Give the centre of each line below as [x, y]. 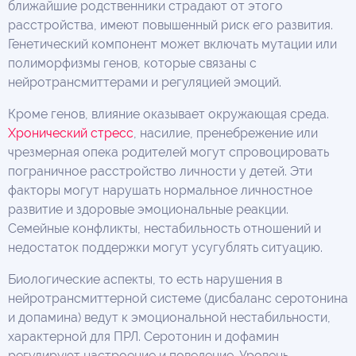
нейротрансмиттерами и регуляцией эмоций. [145, 82]
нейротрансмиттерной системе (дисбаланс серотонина [178, 298]
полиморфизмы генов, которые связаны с [132, 63]
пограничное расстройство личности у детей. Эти [160, 171]
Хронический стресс [71, 133]
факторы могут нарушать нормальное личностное [160, 190]
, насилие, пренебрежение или [226, 133]
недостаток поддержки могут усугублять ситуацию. [165, 247]
